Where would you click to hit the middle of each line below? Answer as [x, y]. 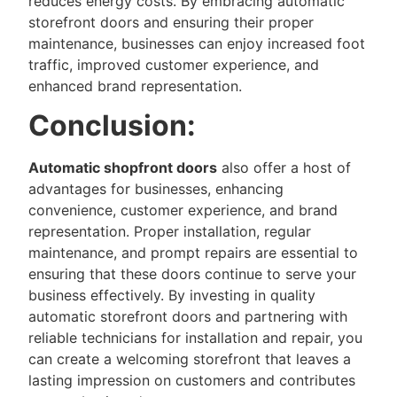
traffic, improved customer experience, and [174, 64]
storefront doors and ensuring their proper [171, 22]
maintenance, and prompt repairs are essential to [193, 253]
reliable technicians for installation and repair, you [195, 338]
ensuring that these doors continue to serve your [192, 274]
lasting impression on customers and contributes [192, 380]
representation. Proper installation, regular [170, 231]
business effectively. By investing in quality [172, 295]
